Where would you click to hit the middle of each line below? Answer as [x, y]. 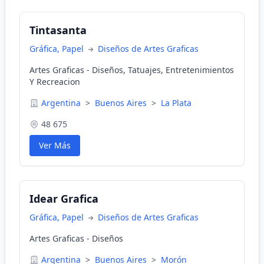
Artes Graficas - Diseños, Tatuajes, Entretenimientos [132, 70]
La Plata [176, 103]
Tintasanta [58, 30]
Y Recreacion [55, 82]
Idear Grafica [64, 199]
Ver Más [55, 145]
